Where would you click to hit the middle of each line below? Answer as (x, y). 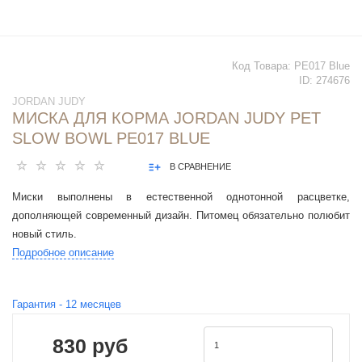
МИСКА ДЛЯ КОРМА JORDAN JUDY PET (166, 118)
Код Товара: (263, 66)
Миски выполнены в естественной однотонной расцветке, (181, 197)
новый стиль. (44, 234)
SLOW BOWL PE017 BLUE (111, 139)
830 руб (90, 345)
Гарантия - (39, 305)
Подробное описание (63, 253)
